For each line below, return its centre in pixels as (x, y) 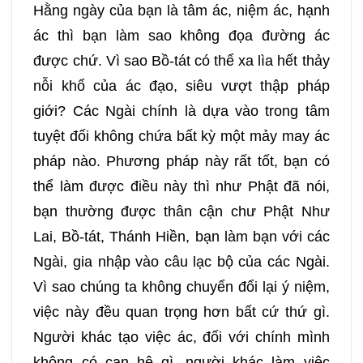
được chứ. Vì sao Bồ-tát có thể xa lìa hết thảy (181, 60)
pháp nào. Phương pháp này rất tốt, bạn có (181, 161)
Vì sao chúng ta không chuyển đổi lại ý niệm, (181, 286)
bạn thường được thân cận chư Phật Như (181, 211)
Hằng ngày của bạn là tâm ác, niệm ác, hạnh (181, 10)
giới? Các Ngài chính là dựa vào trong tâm (181, 111)
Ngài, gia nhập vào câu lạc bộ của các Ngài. (181, 261)
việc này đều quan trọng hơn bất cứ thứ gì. (181, 312)
